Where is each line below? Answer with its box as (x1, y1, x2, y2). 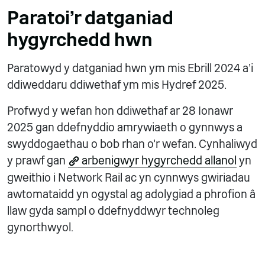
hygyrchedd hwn (7, 28, 153, 51)
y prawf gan (7, 153, 68, 167)
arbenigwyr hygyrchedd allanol (82, 153, 237, 167)
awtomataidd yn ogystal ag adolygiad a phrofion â (7, 187, 256, 201)
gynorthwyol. (7, 220, 73, 234)
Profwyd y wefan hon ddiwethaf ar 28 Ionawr (7, 104, 233, 118)
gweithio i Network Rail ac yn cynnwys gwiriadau (7, 170, 250, 185)
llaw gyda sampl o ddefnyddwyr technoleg (7, 203, 219, 218)
